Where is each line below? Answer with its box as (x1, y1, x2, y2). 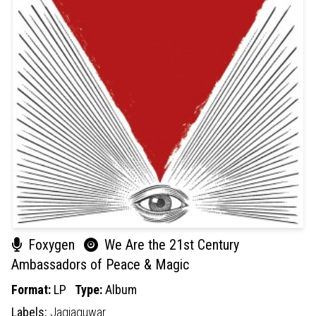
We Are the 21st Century (101, 236, 239, 253)
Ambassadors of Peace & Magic (11, 255, 189, 273)
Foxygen (25, 236, 78, 253)
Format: (11, 281, 54, 297)
